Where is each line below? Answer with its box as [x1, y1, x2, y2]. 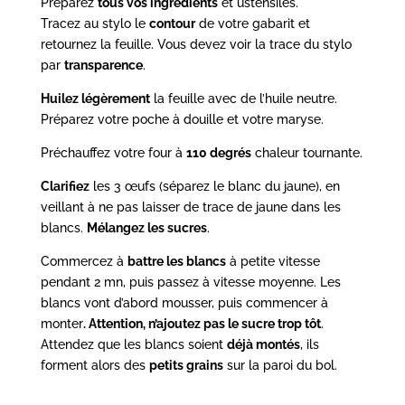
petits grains [148, 357, 223, 372]
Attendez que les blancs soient [40, 336, 227, 352]
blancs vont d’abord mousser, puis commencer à [40, 295, 328, 310]
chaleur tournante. [250, 145, 363, 160]
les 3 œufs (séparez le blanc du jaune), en [89, 178, 340, 193]
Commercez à [40, 253, 127, 268]
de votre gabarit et [194, 15, 310, 31]
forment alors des [40, 357, 149, 372]
